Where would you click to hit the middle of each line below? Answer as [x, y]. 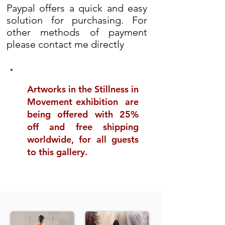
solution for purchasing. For [77, 20]
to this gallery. [57, 152]
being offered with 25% [83, 114]
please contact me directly [65, 44]
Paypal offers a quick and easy [77, 8]
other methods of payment [77, 32]
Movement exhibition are [83, 102]
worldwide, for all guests [83, 139]
